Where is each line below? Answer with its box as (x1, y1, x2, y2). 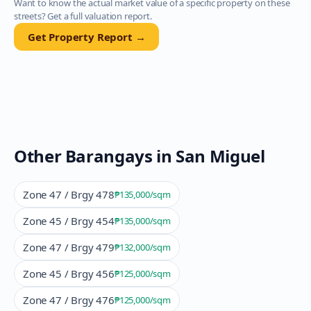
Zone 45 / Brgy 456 (23, 267, 115, 280)
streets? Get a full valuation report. (14, 10, 152, 22)
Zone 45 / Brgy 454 (23, 214, 115, 228)
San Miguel (176, 144, 265, 167)
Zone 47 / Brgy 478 (23, 187, 115, 201)
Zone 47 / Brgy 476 (23, 293, 115, 307)
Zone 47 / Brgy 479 (23, 240, 115, 254)
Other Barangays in (14, 144, 176, 167)
